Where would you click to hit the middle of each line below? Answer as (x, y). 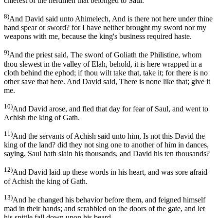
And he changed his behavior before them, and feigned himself (109, 200)
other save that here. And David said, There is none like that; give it (107, 81)
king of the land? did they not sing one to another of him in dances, (106, 145)
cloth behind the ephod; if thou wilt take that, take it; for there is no (106, 73)
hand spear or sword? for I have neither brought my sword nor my (105, 28)
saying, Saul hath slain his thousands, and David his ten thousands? (107, 154)
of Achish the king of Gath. (46, 181)
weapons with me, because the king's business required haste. (98, 36)
